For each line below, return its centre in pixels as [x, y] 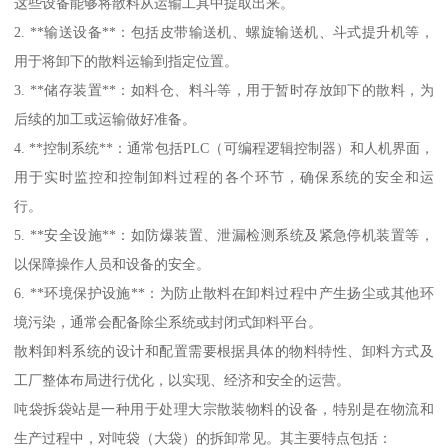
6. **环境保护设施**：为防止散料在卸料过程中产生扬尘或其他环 [224, 293]
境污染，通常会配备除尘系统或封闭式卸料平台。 [168, 322]
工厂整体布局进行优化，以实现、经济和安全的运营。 [182, 380]
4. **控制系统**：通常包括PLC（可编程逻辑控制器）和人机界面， [224, 148]
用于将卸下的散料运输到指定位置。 [126, 61]
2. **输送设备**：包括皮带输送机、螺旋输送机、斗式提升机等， [224, 32]
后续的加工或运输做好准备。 [105, 119]
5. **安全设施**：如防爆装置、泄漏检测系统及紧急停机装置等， [224, 235]
